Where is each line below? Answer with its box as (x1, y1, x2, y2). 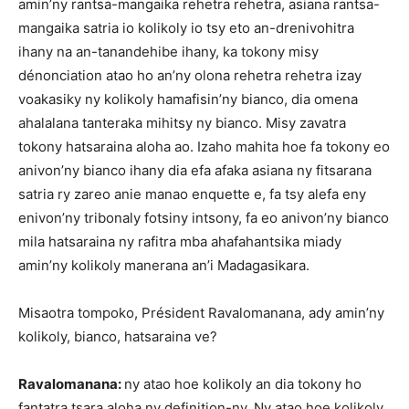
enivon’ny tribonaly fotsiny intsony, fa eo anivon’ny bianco (18, 208, 389, 226)
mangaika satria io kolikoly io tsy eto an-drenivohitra (18, 18, 354, 37)
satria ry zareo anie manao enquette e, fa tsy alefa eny (18, 184, 366, 203)
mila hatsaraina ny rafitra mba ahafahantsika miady (18, 232, 341, 250)
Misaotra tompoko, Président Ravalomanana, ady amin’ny (18, 303, 384, 321)
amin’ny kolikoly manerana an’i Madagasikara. (18, 256, 309, 274)
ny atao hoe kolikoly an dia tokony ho (124, 374, 362, 393)
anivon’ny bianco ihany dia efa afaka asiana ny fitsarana (18, 161, 372, 179)
